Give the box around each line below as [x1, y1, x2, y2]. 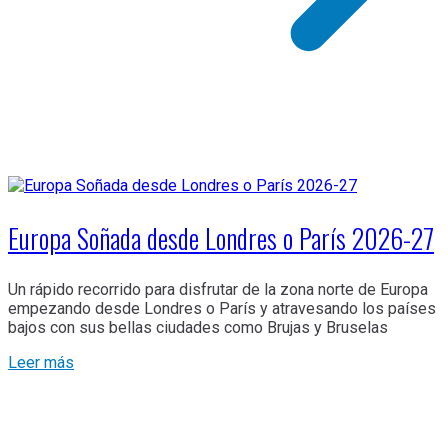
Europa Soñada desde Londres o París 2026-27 [8, 217, 434, 258]
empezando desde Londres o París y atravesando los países [8, 299, 436, 318]
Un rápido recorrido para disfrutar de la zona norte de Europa [8, 280, 428, 299]
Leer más [8, 353, 74, 372]
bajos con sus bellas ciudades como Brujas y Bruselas [8, 318, 388, 337]
